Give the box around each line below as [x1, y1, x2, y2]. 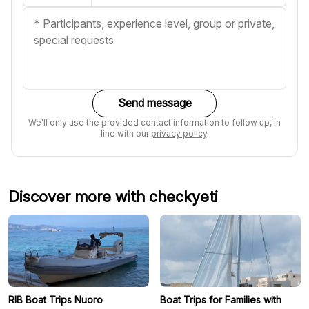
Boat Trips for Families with [160, 293, 281, 306]
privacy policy [150, 128, 207, 139]
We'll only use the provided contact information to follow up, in [28, 117, 281, 128]
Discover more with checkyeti [8, 187, 218, 206]
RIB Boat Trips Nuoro [8, 293, 103, 306]
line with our [100, 128, 151, 139]
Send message [117, 96, 192, 110]
